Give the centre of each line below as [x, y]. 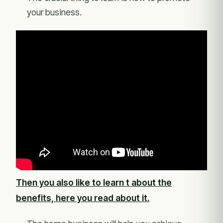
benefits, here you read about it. [83, 198]
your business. [54, 12]
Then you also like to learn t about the [94, 182]
